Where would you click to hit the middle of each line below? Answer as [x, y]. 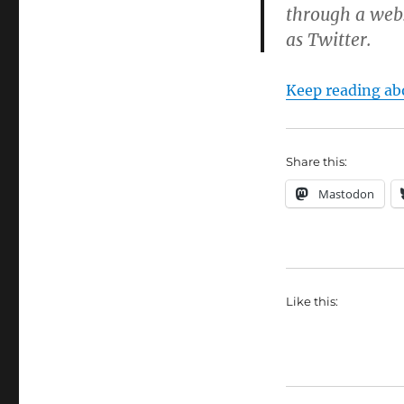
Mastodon [346, 194]
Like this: [312, 302]
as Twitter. [328, 40]
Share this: [316, 162]
